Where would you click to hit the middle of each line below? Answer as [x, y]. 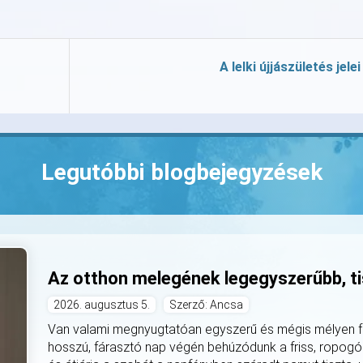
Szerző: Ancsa [207, 305]
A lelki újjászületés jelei [290, 66]
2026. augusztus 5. [102, 305]
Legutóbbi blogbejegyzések [181, 172]
